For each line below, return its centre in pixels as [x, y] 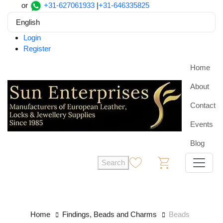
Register [37, 49]
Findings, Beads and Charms [110, 215]
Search [113, 163]
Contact [203, 106]
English [28, 22]
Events [202, 124]
